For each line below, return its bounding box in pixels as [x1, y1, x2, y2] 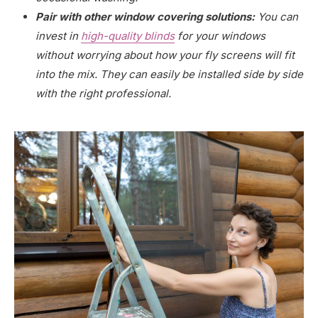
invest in [35, 28, 81, 43]
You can [255, 9, 298, 23]
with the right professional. [35, 86, 174, 100]
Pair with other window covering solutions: [35, 9, 255, 23]
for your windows [175, 28, 265, 43]
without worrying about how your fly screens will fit [35, 48, 295, 62]
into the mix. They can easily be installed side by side [35, 67, 303, 81]
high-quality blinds [81, 28, 175, 43]
